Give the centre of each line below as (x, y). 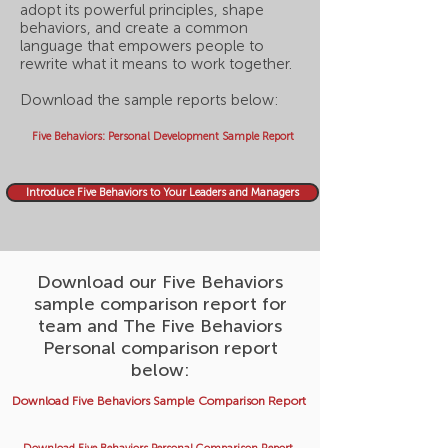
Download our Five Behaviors (160, 282)
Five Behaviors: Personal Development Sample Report (162, 136)
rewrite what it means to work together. (156, 64)
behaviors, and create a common (134, 28)
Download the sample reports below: (149, 100)
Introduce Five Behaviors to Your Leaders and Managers (162, 192)
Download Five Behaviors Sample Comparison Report (159, 401)
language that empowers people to (142, 46)
